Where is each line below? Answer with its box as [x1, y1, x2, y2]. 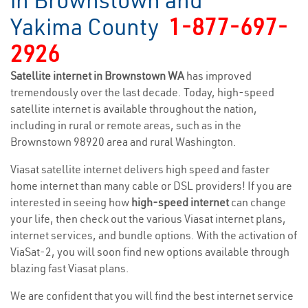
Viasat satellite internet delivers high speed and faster [10, 162, 269, 176]
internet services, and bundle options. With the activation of [10, 228, 297, 242]
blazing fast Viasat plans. [10, 261, 129, 275]
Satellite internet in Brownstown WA [10, 69, 186, 82]
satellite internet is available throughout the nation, [10, 102, 257, 115]
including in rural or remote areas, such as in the [10, 118, 241, 132]
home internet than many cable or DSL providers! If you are [10, 179, 292, 192]
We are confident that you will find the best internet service [10, 289, 294, 302]
